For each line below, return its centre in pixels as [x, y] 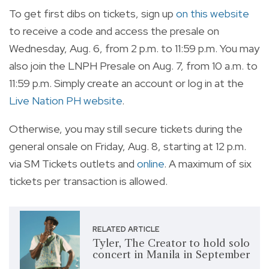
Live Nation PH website [65, 101]
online [150, 164]
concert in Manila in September [171, 255]
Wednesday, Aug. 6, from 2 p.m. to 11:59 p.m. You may [134, 49]
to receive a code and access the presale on [114, 31]
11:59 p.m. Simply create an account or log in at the [126, 83]
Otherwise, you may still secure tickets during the [126, 129]
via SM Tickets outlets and [73, 164]
